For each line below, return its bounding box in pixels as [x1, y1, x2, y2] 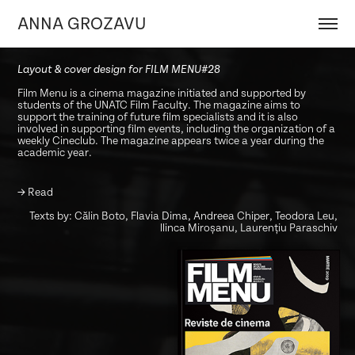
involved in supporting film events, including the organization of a [17, 123, 336, 135]
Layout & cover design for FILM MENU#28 [17, 63, 221, 75]
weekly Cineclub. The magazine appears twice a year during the [17, 135, 325, 147]
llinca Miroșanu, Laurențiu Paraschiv [159, 222, 338, 234]
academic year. [17, 147, 95, 158]
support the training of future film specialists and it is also [17, 111, 299, 123]
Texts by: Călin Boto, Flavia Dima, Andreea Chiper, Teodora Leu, [29, 210, 338, 222]
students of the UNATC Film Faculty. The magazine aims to [17, 99, 301, 111]
